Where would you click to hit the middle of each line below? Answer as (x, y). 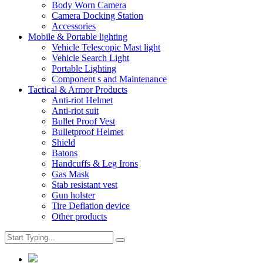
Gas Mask (70, 174)
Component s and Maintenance (109, 79)
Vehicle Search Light (90, 58)
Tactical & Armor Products (78, 90)
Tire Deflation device (91, 206)
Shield (63, 143)
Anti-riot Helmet (82, 100)
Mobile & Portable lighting (78, 37)
